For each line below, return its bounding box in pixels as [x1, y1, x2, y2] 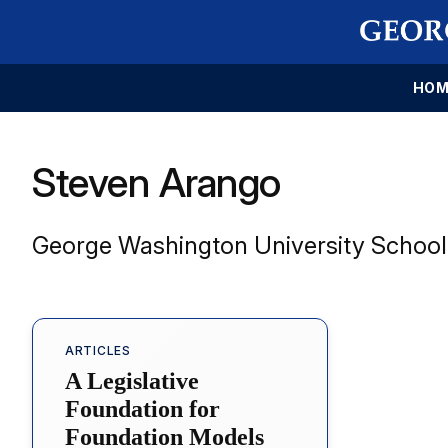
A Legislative [65, 367, 199, 394]
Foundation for [65, 395, 220, 422]
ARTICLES [65, 342, 131, 358]
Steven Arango [32, 157, 281, 207]
